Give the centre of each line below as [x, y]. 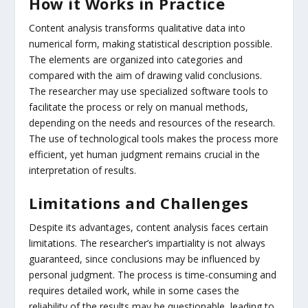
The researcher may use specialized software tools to [149, 91]
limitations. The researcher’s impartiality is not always [147, 243]
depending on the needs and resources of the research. [152, 122]
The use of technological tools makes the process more [154, 138]
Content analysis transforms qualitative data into [137, 27]
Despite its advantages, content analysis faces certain [149, 228]
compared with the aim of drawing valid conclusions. [146, 75]
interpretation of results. [83, 170]
